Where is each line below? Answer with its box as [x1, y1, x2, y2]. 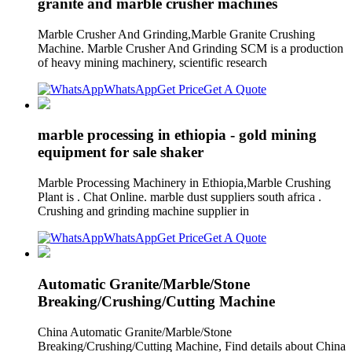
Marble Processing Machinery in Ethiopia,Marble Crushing [38, 176, 331, 190]
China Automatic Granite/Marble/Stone [38, 324, 232, 339]
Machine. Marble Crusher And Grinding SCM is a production [38, 41, 343, 55]
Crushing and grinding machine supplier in [38, 204, 252, 218]
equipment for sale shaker [38, 144, 203, 161]
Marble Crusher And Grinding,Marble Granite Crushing [38, 27, 315, 41]
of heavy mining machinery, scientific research [38, 55, 273, 69]
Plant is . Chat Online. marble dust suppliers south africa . [38, 190, 321, 204]
